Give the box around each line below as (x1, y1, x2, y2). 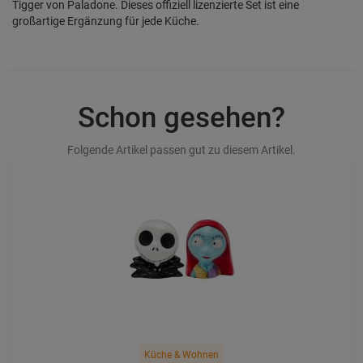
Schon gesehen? (78, 101, 285, 135)
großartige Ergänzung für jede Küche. (12, 15, 199, 28)
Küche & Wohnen (144, 349, 219, 361)
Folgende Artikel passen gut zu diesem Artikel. (67, 143, 296, 156)
